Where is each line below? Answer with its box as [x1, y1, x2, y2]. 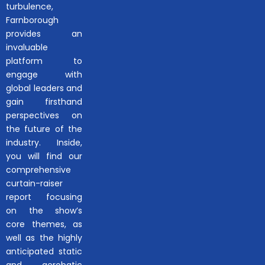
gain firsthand [6, 95, 83, 108]
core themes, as [6, 218, 83, 230]
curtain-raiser [6, 177, 63, 189]
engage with [6, 68, 83, 80]
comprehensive [6, 163, 71, 176]
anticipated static [6, 245, 83, 257]
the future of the [6, 122, 83, 135]
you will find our [6, 150, 83, 162]
